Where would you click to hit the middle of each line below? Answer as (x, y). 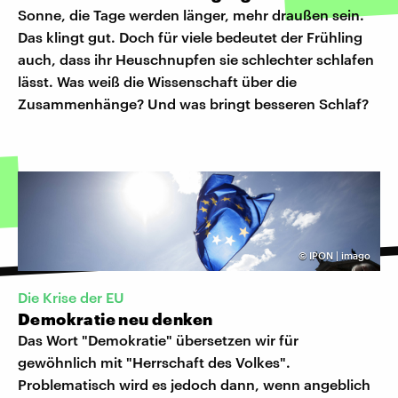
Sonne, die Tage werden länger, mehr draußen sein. (191, 14)
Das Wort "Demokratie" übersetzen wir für (158, 340)
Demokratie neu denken (115, 319)
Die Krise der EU (71, 298)
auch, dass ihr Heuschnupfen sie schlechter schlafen (196, 59)
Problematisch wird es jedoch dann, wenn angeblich (194, 385)
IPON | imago (340, 255)
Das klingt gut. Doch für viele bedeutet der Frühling (190, 36)
